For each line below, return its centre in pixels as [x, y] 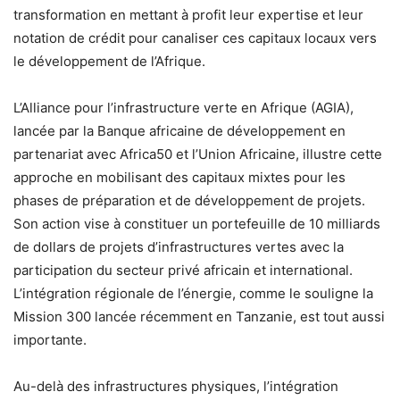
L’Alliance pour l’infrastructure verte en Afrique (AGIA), [183, 107]
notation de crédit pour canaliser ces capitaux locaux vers [195, 37]
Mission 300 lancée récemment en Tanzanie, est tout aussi [199, 316]
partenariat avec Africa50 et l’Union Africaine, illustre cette [198, 154]
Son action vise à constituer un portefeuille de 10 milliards [197, 223]
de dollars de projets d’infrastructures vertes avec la [179, 246]
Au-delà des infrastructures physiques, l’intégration [176, 386]
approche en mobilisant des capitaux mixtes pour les [179, 177]
